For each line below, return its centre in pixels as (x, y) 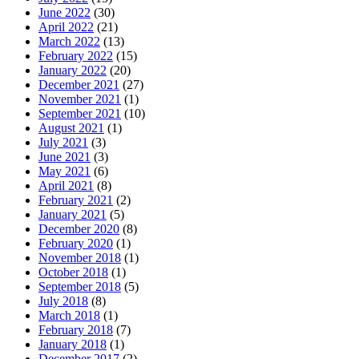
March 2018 (69, 316)
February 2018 (76, 330)
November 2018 (80, 258)
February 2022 (76, 56)
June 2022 (65, 13)
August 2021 (71, 128)
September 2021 (80, 114)
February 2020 (76, 244)
